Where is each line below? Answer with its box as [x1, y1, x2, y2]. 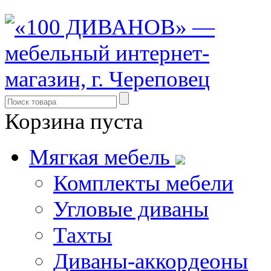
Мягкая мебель [29, 145, 175, 169]
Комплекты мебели [53, 171, 233, 195]
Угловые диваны [53, 197, 209, 221]
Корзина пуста [5, 109, 143, 134]
